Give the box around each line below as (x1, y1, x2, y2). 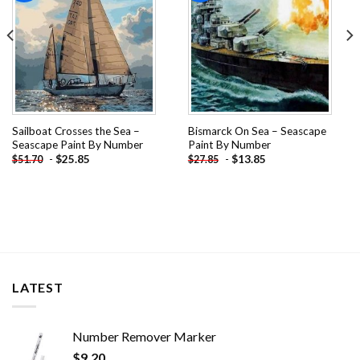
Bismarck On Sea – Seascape (187, 124, 326, 137)
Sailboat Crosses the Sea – (11, 124, 140, 137)
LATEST (12, 279, 63, 295)
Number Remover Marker (72, 329, 216, 345)
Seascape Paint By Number (11, 137, 143, 151)
